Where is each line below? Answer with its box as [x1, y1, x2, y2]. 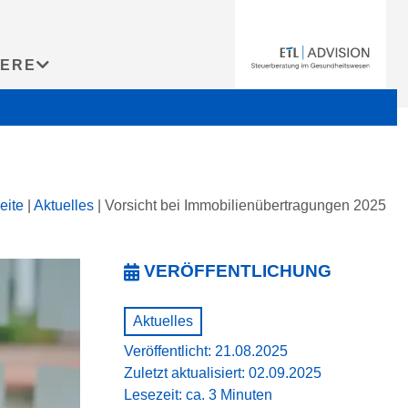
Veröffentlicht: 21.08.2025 [124, 343, 288, 359]
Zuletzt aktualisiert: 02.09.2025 [124, 365, 321, 381]
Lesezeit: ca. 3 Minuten [124, 387, 272, 403]
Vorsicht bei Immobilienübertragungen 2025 [105, 198, 386, 213]
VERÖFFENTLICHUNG [144, 261, 331, 280]
